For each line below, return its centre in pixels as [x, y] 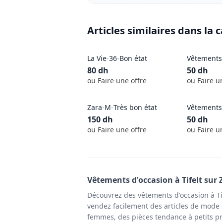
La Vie [97, 58]
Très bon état [135, 107]
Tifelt [192, 180]
